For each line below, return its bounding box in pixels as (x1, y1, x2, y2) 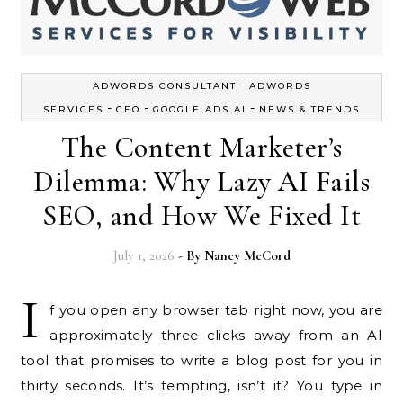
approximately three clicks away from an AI (49, 327, 382, 345)
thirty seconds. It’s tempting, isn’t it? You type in (21, 377, 382, 395)
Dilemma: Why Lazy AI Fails (33, 164, 370, 200)
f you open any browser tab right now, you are (49, 301, 382, 319)
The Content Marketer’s (60, 130, 343, 166)
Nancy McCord (203, 247, 291, 264)
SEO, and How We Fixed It (42, 198, 361, 234)
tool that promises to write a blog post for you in (21, 352, 382, 370)
